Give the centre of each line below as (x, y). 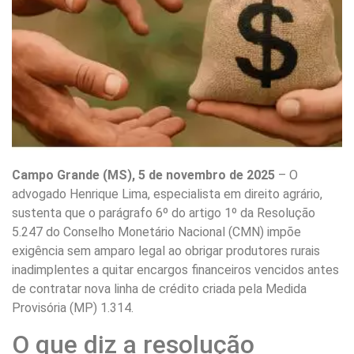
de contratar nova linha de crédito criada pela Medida (159, 289)
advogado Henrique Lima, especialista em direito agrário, (167, 194)
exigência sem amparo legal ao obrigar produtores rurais (166, 251)
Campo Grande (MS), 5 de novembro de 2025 (143, 175)
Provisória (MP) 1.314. (73, 308)
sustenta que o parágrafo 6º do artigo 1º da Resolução (164, 213)
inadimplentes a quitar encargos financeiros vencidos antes (175, 270)
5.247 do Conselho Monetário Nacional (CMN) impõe (156, 232)
